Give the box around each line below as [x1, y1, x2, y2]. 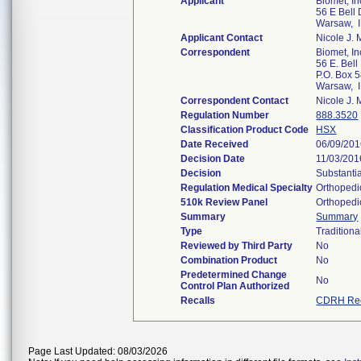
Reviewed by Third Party [180, 240, 293, 251]
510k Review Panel [180, 197, 268, 208]
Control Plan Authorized [180, 280, 290, 292]
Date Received [180, 139, 249, 150]
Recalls [180, 295, 216, 306]
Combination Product [180, 255, 278, 266]
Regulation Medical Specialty [180, 182, 313, 193]
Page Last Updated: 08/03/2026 [28, 346, 168, 357]
